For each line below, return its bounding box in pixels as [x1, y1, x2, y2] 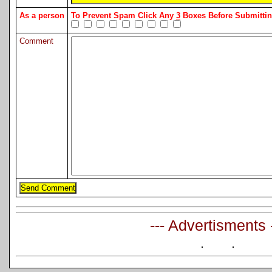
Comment [19, 36, 53, 46]
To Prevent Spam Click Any [71, 11, 176, 21]
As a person [19, 11, 64, 21]
